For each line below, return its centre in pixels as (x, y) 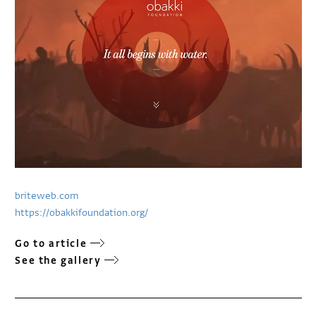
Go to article (51, 244)
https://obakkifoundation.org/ (82, 213)
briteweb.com (47, 196)
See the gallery (58, 261)
